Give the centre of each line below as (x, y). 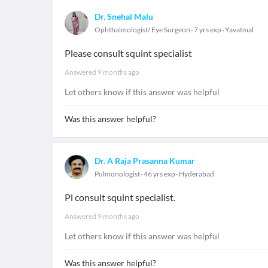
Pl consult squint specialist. (120, 197)
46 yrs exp (159, 174)
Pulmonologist (117, 174)
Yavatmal (239, 30)
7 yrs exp (208, 30)
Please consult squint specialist (128, 53)
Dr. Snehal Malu (124, 16)
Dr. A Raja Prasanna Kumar (145, 161)
